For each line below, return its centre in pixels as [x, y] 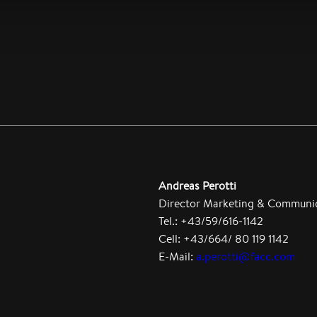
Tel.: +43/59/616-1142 [211, 221]
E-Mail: [177, 257]
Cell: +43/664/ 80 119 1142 [224, 239]
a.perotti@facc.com [246, 257]
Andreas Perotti [197, 186]
